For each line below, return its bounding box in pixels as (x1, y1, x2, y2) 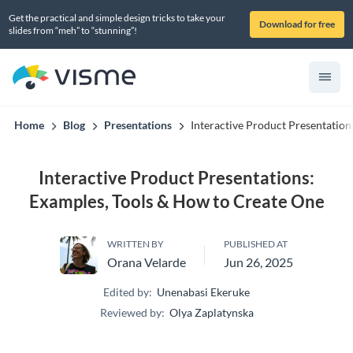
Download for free (259, 18, 335, 30)
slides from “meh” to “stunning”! (9, 24, 137, 36)
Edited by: (103, 285, 152, 299)
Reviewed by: (99, 306, 165, 319)
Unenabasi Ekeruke (157, 285, 250, 299)
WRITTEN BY (107, 238, 164, 250)
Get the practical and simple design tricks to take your (9, 12, 225, 24)
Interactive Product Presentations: (39, 167, 314, 188)
